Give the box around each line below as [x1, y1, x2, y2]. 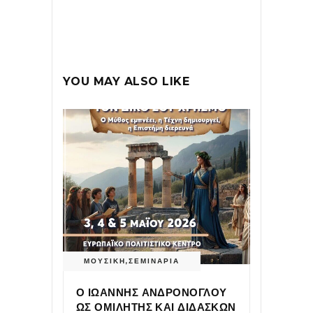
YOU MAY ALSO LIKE [63, 75, 190, 89]
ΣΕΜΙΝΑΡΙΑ [129, 256, 180, 266]
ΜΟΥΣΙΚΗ [84, 256, 126, 266]
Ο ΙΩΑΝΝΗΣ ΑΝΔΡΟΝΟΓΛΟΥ [76, 286, 227, 300]
